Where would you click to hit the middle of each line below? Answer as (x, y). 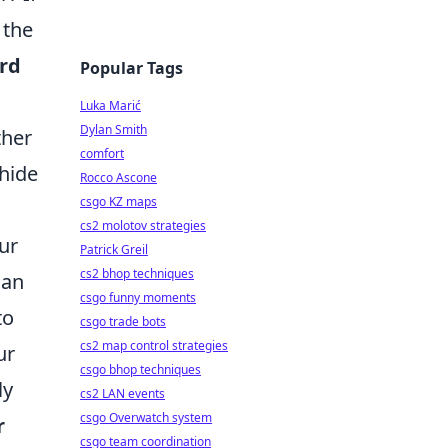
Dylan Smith (113, 129)
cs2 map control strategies (154, 345)
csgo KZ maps (118, 201)
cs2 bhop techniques (137, 273)
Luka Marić (110, 105)
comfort (102, 153)
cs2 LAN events (122, 393)
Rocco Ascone (118, 177)
